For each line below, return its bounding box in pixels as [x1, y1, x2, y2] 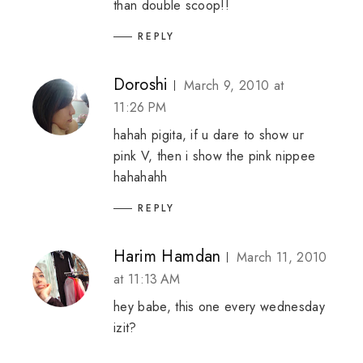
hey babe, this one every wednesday [113, 297, 325, 316]
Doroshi [113, 73, 169, 96]
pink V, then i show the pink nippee [113, 147, 316, 165]
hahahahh [113, 168, 168, 186]
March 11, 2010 [237, 247, 327, 267]
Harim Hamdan [113, 244, 221, 268]
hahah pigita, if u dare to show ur [113, 126, 304, 144]
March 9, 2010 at [184, 76, 284, 95]
